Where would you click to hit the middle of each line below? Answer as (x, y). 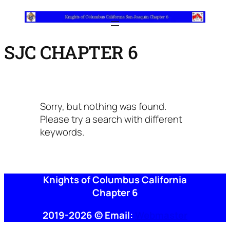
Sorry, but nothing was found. (103, 107)
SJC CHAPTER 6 (71, 52)
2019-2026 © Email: (89, 215)
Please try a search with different (111, 119)
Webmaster (161, 215)
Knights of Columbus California (115, 180)
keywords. (62, 132)
